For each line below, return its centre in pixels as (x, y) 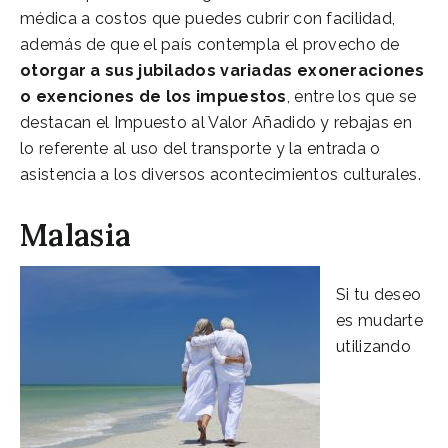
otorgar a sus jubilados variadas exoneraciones (222, 70)
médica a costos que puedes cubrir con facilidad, (208, 18)
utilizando (373, 346)
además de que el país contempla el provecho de (210, 44)
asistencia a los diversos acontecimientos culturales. (220, 174)
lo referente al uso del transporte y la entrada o (200, 148)
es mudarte (380, 320)
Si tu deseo (379, 294)
